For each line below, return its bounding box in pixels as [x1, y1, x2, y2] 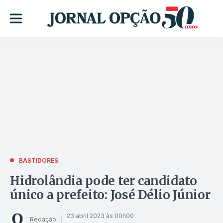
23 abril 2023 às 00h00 [67, 212, 134, 220]
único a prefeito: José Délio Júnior [10, 187, 211, 203]
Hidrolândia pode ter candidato [10, 173, 197, 189]
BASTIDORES [19, 156, 58, 164]
